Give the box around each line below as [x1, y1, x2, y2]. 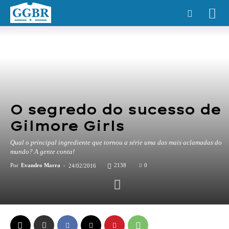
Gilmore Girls [10, 118, 124, 134]
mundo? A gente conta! [10, 148, 75, 155]
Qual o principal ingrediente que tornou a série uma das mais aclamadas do [10, 139, 222, 146]
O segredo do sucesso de [10, 101, 221, 118]
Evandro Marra [21, 162, 60, 168]
